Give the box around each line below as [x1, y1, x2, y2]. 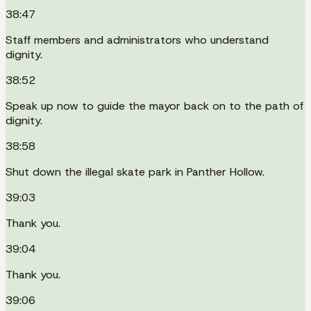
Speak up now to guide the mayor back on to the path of [6, 98, 303, 113]
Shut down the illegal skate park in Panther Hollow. [6, 164, 264, 179]
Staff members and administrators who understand [6, 32, 269, 47]
